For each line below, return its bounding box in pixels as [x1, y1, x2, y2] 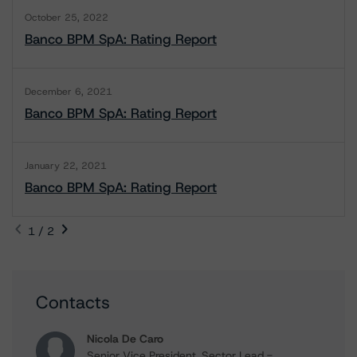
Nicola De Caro [87, 331, 163, 346]
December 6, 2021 [25, 85, 112, 98]
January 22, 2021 [25, 159, 107, 172]
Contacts [36, 291, 110, 314]
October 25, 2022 [25, 11, 108, 24]
